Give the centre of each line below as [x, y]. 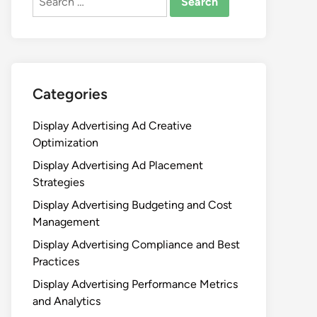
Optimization [65, 143]
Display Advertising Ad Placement [118, 165]
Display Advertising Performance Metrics [135, 284]
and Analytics [67, 301]
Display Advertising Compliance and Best [136, 244]
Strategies [58, 182]
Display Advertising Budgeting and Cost [132, 205]
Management [66, 222]
